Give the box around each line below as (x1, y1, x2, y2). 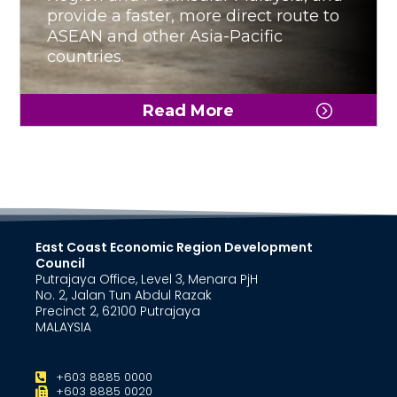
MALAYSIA (35, 317, 92, 336)
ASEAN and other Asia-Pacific (47, 26, 284, 46)
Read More (143, 100, 234, 121)
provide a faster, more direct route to (47, 5, 340, 26)
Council (35, 253, 86, 272)
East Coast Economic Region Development (35, 237, 314, 256)
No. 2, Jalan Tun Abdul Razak (35, 285, 213, 304)
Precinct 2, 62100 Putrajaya (35, 301, 201, 320)
